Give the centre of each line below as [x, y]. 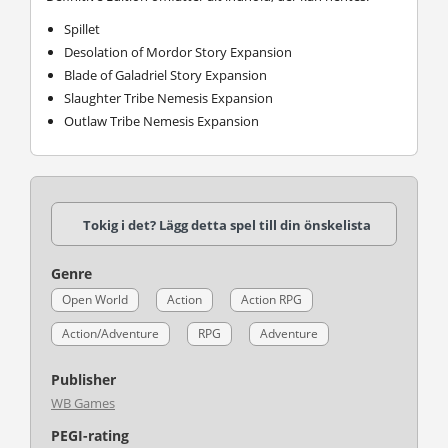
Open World [95, 299]
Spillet [82, 28]
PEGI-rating [90, 435]
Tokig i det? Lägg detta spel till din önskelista [226, 224]
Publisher [83, 379]
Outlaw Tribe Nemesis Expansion [161, 120]
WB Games [83, 402]
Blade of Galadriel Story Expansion [165, 74]
